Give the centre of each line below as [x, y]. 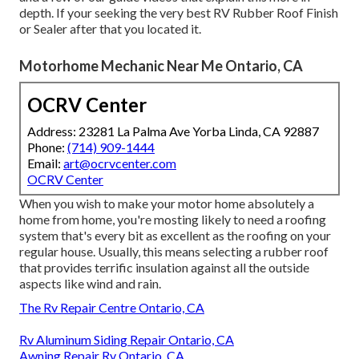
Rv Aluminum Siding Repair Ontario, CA [127, 340]
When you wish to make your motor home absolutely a [167, 204]
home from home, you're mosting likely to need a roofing [173, 220]
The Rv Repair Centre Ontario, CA [112, 308]
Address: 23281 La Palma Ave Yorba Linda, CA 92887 [173, 131]
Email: [45, 163]
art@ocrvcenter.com [120, 163]
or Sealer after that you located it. [110, 29]
